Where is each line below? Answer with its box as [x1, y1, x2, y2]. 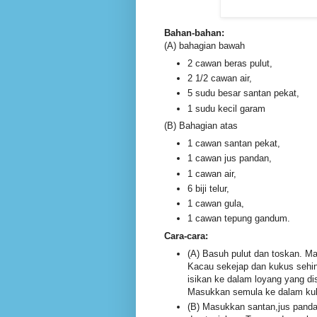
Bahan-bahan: [164, 28, 224, 39]
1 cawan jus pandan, [188, 153, 272, 164]
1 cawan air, [188, 168, 239, 179]
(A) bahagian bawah [164, 40, 245, 52]
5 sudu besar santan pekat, [188, 88, 302, 99]
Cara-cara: [164, 230, 208, 241]
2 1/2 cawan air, [188, 73, 255, 84]
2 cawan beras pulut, [188, 57, 275, 69]
